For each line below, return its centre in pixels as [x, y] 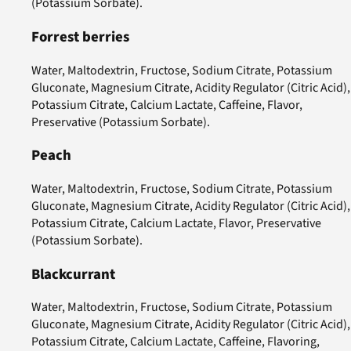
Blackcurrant [73, 274]
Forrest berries [80, 36]
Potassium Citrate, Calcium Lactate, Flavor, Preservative [176, 223]
